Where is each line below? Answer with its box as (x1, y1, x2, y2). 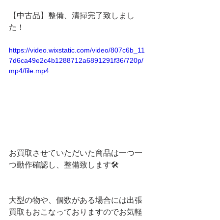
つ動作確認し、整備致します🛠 (9, 160, 119, 169)
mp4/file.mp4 (9, 67, 49, 75)
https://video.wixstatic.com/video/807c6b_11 (9, 46, 145, 54)
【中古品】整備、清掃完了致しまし (9, 11, 135, 20)
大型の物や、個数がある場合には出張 (9, 195, 142, 204)
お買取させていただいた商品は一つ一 (9, 148, 142, 157)
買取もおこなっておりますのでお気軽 (9, 207, 142, 216)
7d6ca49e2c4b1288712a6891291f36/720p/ (9, 56, 143, 64)
